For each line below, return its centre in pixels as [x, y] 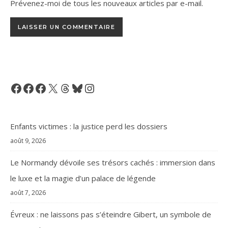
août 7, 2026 [28, 193]
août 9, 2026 [28, 141]
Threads [76, 88]
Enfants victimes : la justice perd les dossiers [89, 126]
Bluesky [87, 88]
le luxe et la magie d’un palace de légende [83, 178]
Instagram [104, 88]
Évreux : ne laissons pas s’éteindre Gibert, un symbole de [111, 215]
